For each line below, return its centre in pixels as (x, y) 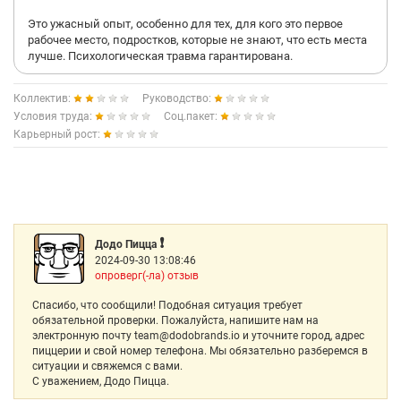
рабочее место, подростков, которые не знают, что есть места (197, 40)
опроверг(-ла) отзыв (147, 276)
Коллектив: (43, 98)
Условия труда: (54, 116)
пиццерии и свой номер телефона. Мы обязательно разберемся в (200, 351)
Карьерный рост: (58, 134)
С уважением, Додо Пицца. (101, 381)
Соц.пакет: (192, 116)
